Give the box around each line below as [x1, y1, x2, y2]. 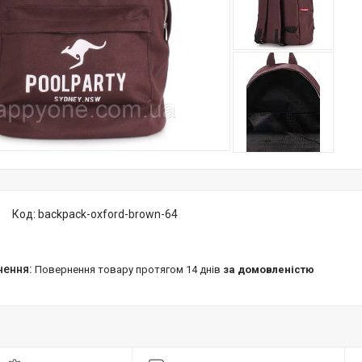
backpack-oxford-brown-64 [38, 208, 178, 221]
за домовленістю [223, 263, 314, 276]
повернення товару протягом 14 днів [42, 263, 223, 276]
